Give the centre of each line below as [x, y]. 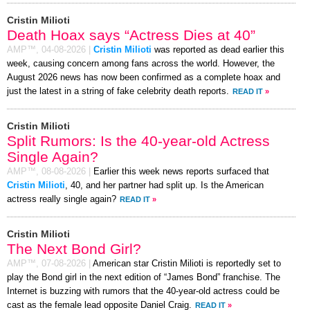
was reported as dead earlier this [218, 49]
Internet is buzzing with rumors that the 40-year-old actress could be [143, 291]
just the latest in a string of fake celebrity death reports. [118, 91]
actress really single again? [62, 199]
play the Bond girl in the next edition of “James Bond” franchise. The [144, 277]
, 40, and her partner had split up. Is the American [164, 185]
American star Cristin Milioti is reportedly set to [187, 263]
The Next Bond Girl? [74, 248]
